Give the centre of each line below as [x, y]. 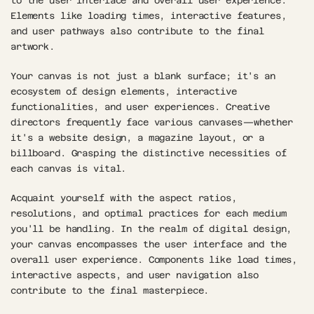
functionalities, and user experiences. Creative [140, 107]
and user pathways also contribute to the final [138, 31]
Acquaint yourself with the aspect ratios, [124, 198]
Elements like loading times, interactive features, [149, 15]
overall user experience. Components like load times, [154, 259]
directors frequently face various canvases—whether [152, 122]
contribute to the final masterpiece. [113, 290]
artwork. [33, 46]
